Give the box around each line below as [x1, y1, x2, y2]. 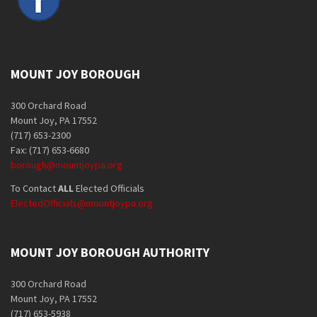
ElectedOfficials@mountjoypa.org [11, 196, 153, 209]
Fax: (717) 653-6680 [11, 143, 89, 156]
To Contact [11, 181, 58, 195]
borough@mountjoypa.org [11, 158, 122, 171]
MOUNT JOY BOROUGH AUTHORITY [11, 243, 209, 260]
